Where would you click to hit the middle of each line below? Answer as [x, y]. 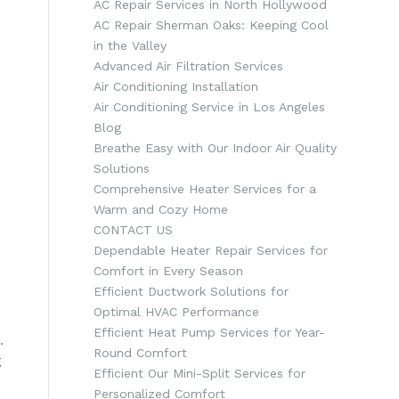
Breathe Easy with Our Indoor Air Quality [216, 148]
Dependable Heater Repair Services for [211, 250]
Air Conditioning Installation [176, 86]
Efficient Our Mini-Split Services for [200, 373]
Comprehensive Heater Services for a [205, 189]
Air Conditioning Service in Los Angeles [210, 107]
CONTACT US [134, 230]
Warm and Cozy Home [161, 209]
